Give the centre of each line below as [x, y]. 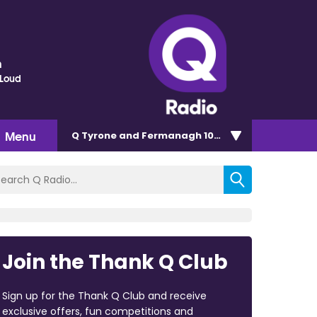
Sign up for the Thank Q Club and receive [104, 295]
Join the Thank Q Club [115, 262]
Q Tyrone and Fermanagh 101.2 [149, 135]
